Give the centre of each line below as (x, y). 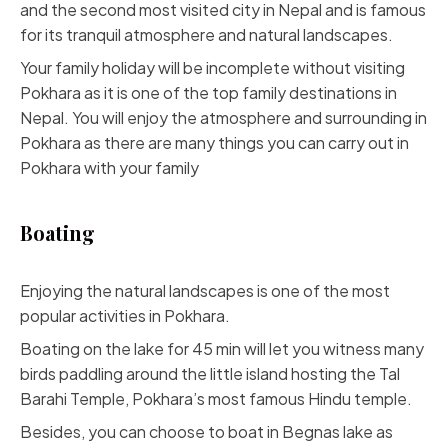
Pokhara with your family (109, 167)
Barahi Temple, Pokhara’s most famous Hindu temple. (216, 398)
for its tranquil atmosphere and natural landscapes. (206, 34)
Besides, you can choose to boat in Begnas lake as (206, 431)
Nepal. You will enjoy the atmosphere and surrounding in (223, 117)
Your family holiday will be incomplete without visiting (212, 67)
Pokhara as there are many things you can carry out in (214, 142)
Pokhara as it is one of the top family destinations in (208, 92)
